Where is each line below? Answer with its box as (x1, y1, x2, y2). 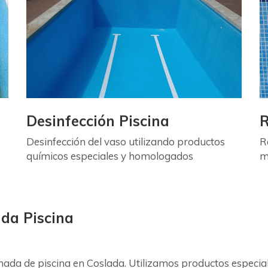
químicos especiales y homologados (26, 150, 193, 162)
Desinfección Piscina (26, 112, 169, 130)
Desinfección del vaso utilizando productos (26, 135, 225, 148)
